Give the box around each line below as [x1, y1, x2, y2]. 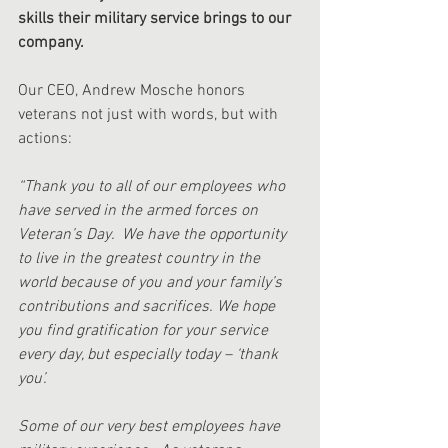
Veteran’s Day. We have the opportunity [18, 224, 290, 245]
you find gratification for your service [18, 320, 272, 341]
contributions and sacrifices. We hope [18, 296, 279, 317]
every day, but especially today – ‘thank [18, 344, 282, 365]
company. [18, 32, 84, 53]
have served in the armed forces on [18, 200, 262, 221]
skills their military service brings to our [18, 8, 295, 29]
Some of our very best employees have [18, 416, 284, 437]
